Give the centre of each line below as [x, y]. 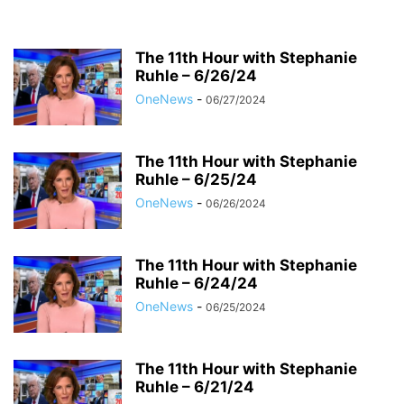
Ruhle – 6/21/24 [195, 387]
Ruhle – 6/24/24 [197, 283]
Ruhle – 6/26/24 [196, 76]
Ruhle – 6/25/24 [196, 179]
